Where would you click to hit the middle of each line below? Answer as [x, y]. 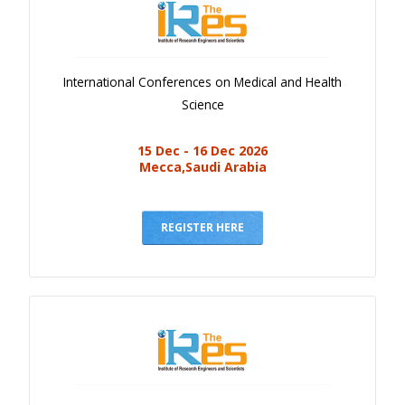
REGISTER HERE [202, 228]
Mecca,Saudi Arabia [202, 167]
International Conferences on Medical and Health [202, 82]
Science [202, 105]
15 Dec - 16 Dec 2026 [202, 151]
